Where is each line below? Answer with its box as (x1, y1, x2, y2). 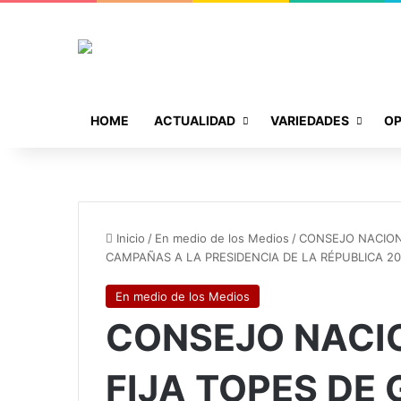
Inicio (113, 230, 145, 245)
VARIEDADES (270, 112, 349, 128)
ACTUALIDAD (154, 112, 235, 128)
